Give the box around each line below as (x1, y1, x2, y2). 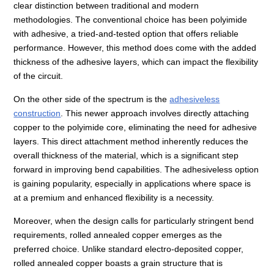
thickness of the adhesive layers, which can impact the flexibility (13, 57, 259, 67)
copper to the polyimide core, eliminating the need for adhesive (13, 122, 257, 133)
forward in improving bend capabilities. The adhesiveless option (13, 165, 259, 175)
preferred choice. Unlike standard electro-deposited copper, (13, 244, 244, 254)
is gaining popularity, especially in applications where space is (13, 179, 251, 189)
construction (13, 108, 61, 119)
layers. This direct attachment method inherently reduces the (13, 136, 249, 147)
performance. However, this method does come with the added (13, 43, 257, 53)
